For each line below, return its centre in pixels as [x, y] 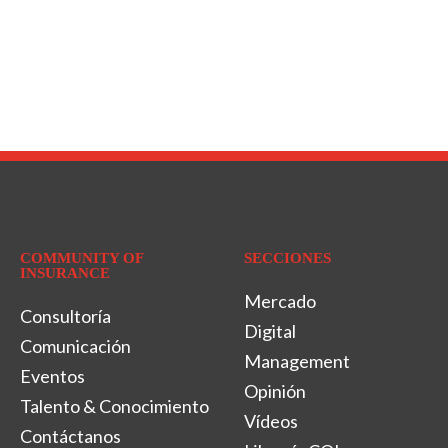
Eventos [52, 375]
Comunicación [75, 345]
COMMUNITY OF [81, 257]
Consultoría [65, 315]
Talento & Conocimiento [114, 405]
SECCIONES [287, 257]
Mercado [280, 300]
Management [297, 360]
